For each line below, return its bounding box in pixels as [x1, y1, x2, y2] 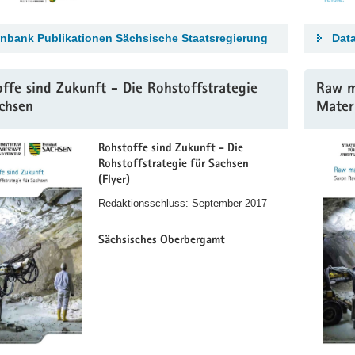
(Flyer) [98, 174, 130, 187]
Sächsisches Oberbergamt [98, 234, 225, 246]
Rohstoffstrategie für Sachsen [98, 158, 249, 171]
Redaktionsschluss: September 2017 [98, 197, 267, 210]
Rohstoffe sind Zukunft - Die [98, 143, 243, 155]
